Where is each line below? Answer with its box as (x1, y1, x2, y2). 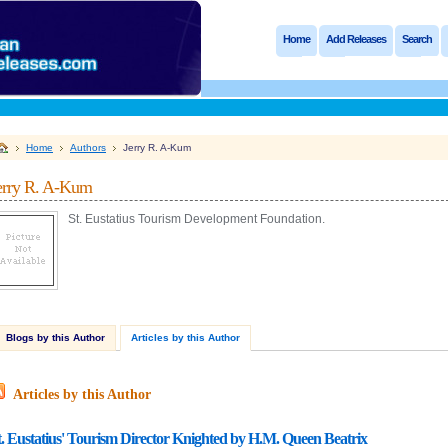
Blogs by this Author (6, 332, 105, 343)
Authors (70, 142, 106, 153)
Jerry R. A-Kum (123, 142, 191, 153)
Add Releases (326, 33, 386, 45)
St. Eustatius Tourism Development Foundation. (68, 212, 325, 226)
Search (402, 33, 432, 45)
